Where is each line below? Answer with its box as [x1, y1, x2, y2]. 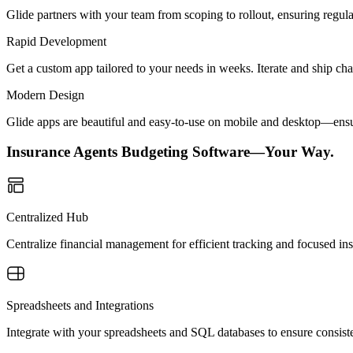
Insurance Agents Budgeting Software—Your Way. [6, 143, 334, 161]
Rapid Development [6, 34, 106, 48]
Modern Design [6, 87, 84, 102]
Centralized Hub [6, 210, 88, 224]
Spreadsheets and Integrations [6, 299, 154, 312]
